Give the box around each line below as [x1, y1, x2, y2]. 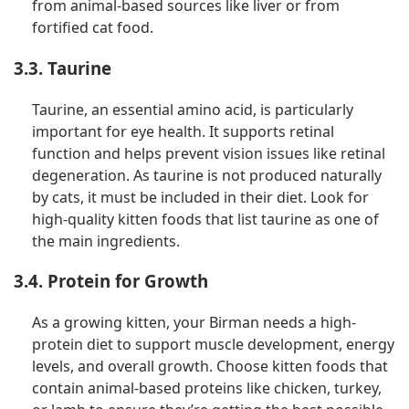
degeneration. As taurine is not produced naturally [32, 164, 382, 185]
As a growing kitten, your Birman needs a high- [32, 312, 356, 333]
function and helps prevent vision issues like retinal [32, 142, 385, 163]
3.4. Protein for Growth [14, 269, 208, 293]
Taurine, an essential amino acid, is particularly [32, 99, 353, 120]
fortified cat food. [32, 17, 153, 38]
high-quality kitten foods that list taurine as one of [32, 208, 379, 229]
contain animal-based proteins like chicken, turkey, [32, 378, 382, 399]
